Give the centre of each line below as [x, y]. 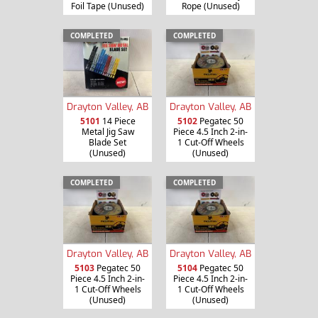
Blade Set [108, 143]
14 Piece [117, 121]
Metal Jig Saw [108, 132]
